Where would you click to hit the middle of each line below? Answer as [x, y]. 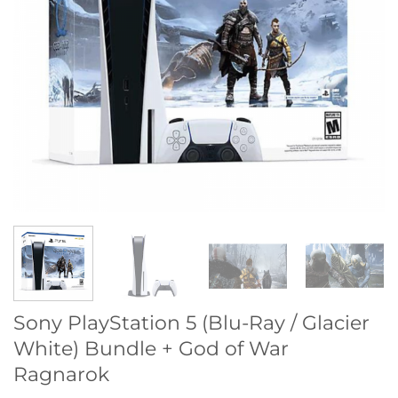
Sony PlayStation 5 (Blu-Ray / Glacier [191, 323]
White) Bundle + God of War [151, 349]
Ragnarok [61, 374]
